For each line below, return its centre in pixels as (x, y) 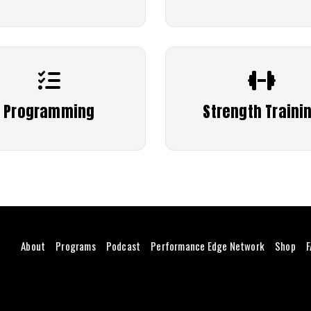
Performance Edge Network (208, 246)
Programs (76, 246)
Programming (49, 112)
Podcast (123, 246)
